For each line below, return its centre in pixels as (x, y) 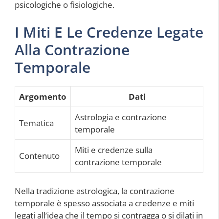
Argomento (43, 96)
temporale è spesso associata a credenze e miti (104, 203)
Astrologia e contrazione (121, 117)
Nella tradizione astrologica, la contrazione (95, 191)
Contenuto (39, 155)
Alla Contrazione (72, 49)
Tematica (36, 123)
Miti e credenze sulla (114, 150)
